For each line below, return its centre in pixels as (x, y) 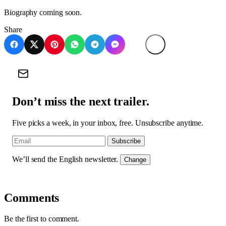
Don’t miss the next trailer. (81, 101)
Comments (32, 197)
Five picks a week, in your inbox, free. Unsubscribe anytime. (108, 123)
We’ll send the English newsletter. (65, 159)
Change (135, 159)
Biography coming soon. (43, 12)
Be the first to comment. (42, 219)
